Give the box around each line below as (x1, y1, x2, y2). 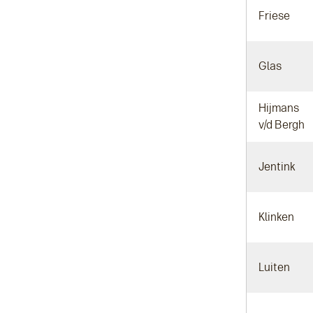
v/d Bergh (259, 118, 305, 131)
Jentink (259, 160, 296, 173)
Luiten (259, 261, 290, 274)
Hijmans (259, 101, 301, 115)
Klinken (259, 210, 294, 224)
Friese (259, 9, 290, 22)
